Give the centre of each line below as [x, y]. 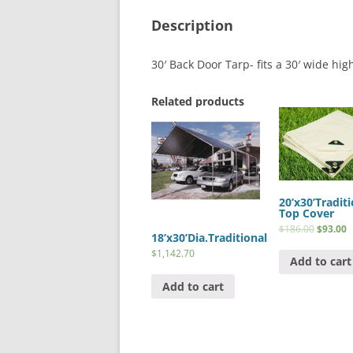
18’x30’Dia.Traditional [209, 238]
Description [192, 26]
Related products [198, 102]
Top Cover [306, 213]
